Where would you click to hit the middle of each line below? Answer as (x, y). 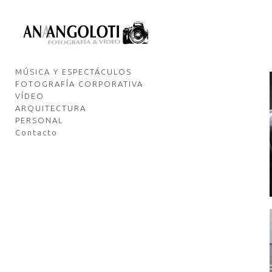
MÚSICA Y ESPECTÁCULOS (73, 72)
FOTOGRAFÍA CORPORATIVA (79, 84)
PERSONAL (39, 120)
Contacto (36, 132)
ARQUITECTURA (51, 108)
